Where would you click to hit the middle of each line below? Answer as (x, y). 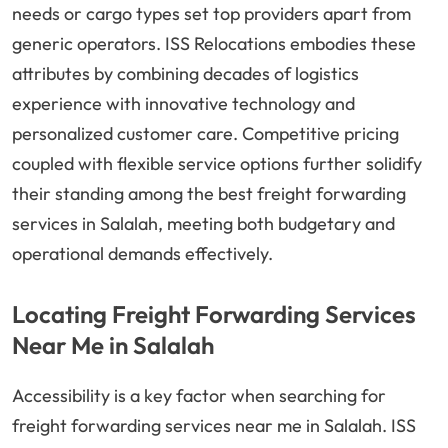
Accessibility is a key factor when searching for (199, 396)
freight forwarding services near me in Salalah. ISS (214, 426)
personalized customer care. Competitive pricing (205, 134)
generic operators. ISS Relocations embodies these (214, 44)
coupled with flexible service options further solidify (217, 164)
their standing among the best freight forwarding (209, 194)
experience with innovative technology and (183, 104)
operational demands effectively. (142, 254)
